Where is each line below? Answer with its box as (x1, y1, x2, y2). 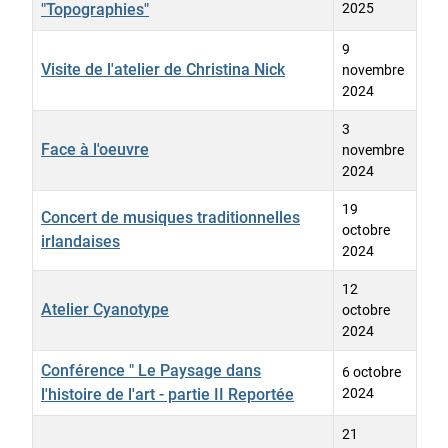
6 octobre (342, 364, 401, 381)
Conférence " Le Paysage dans (41, 361, 261, 381)
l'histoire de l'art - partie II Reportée (41, 385, 294, 405)
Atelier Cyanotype (41, 300, 169, 320)
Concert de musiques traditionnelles (41, 208, 300, 228)
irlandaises (41, 232, 120, 252)
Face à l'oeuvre (41, 140, 149, 160)
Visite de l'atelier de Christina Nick (41, 60, 285, 80)
